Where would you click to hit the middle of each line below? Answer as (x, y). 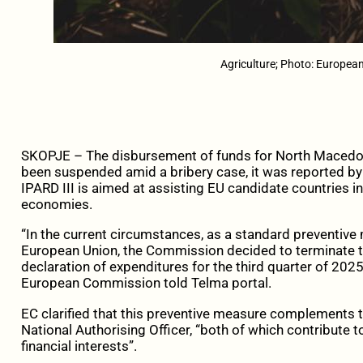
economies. (56, 205)
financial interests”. (79, 346)
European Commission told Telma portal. (146, 283)
